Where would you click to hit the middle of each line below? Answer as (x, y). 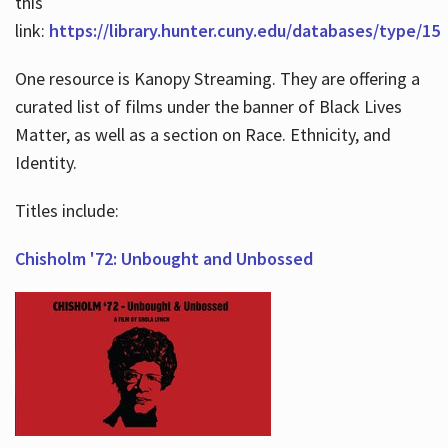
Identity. (45, 162)
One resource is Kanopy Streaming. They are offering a (217, 78)
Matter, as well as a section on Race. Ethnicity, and (202, 134)
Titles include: (66, 210)
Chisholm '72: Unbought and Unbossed (163, 258)
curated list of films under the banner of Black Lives (208, 106)
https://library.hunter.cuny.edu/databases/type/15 (244, 30)
